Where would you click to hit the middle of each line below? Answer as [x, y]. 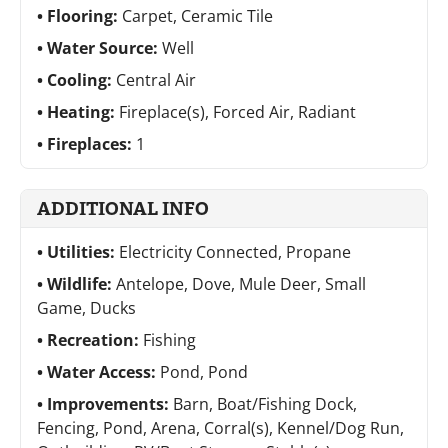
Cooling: [81, 79]
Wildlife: [81, 283]
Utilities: [83, 251]
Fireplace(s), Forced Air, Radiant [237, 111]
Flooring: [84, 15]
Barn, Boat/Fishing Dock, [265, 403]
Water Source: [104, 47]
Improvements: [110, 403]
